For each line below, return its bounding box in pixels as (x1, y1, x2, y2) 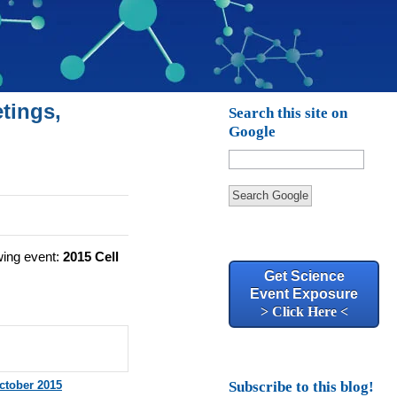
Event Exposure (250, 286, 359, 301)
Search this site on (229, 105, 348, 121)
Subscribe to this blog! (229, 378, 375, 395)
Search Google (232, 189, 309, 202)
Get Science (263, 269, 345, 284)
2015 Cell (62, 249, 119, 265)
